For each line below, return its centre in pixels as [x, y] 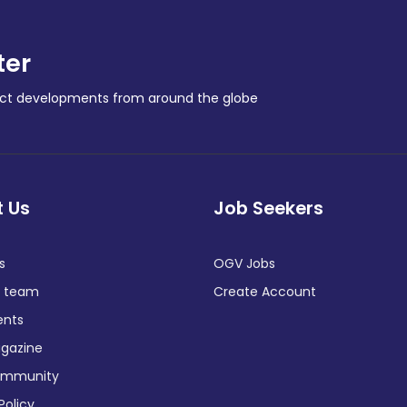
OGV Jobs [244, 263]
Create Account [264, 292]
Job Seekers [268, 208]
